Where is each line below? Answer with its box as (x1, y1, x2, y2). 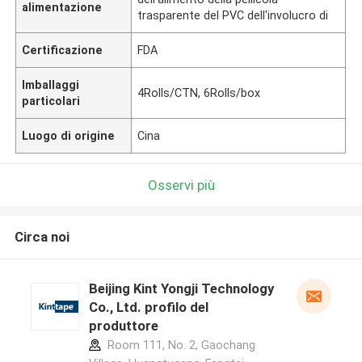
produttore (88, 318, 158, 335)
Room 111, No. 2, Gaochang (103, 339, 255, 352)
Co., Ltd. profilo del (88, 299, 208, 316)
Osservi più (147, 176, 215, 193)
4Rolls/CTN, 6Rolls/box (137, 86, 261, 99)
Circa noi (14, 229, 69, 246)
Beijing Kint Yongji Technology (88, 280, 274, 297)
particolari (22, 94, 81, 107)
